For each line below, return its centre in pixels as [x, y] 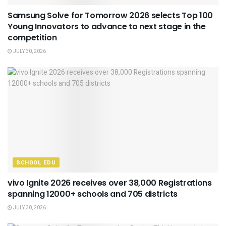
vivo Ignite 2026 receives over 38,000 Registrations [110, 183]
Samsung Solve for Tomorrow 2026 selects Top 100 [110, 16]
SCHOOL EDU [36, 163]
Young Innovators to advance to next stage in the [107, 27]
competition [32, 38]
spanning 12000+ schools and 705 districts [93, 194]
